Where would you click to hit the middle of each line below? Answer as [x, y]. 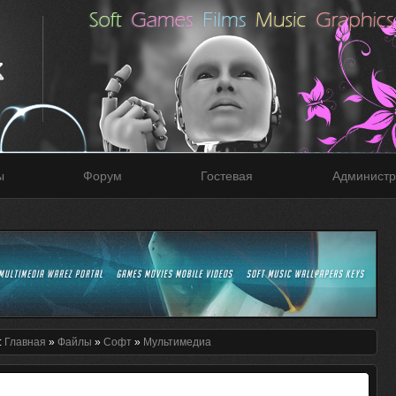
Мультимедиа [177, 342]
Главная [25, 342]
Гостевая [227, 176]
